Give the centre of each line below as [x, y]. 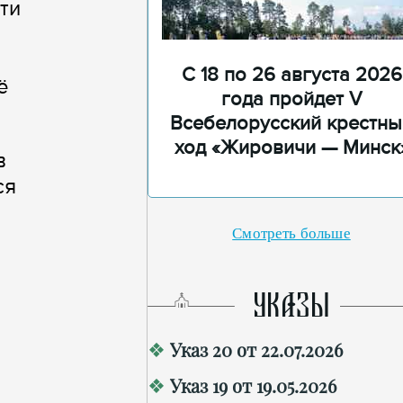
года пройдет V [291, 99]
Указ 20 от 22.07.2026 [256, 349]
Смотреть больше [291, 233]
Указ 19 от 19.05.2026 [253, 385]
